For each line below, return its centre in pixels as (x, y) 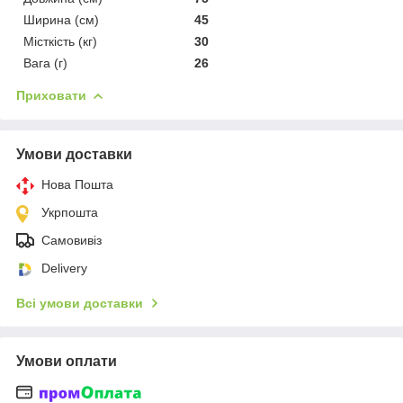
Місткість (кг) (60, 41)
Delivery (64, 268)
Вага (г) (45, 63)
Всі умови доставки (80, 303)
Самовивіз (72, 240)
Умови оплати (67, 361)
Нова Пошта (77, 184)
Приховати (51, 95)
